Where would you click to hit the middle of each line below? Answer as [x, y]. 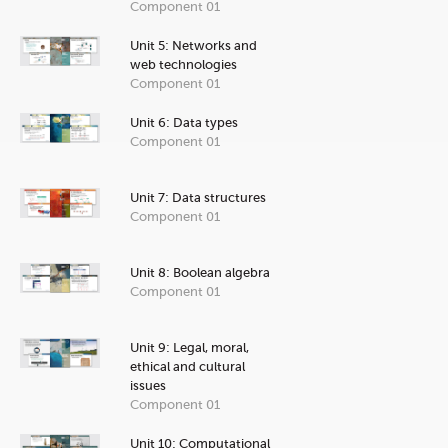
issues [148, 385]
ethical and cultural [187, 366]
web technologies [183, 64]
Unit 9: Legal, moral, [189, 347]
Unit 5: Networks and [193, 45]
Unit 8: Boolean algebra [200, 272]
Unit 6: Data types [184, 122]
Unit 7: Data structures [198, 197]
